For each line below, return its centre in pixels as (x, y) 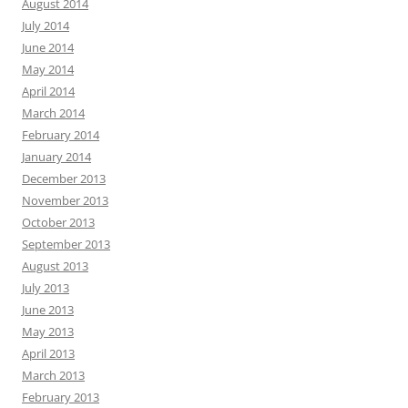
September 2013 (66, 245)
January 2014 (56, 157)
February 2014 (61, 135)
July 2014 (46, 26)
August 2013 (55, 266)
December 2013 (64, 179)
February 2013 (61, 398)
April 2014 (48, 92)
